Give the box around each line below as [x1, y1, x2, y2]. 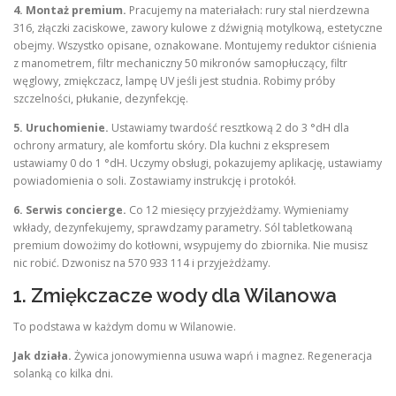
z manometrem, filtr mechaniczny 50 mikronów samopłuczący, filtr [13, 55, 347, 71]
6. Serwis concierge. [13, 202, 126, 217]
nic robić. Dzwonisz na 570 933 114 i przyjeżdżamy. [13, 255, 270, 270]
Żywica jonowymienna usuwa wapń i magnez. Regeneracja [72, 348, 372, 364]
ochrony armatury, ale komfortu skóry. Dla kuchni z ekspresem [13, 137, 330, 153]
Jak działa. [13, 348, 72, 364]
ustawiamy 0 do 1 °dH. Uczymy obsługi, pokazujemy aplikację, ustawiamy [13, 155, 382, 171]
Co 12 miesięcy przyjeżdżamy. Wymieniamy [126, 202, 348, 217]
